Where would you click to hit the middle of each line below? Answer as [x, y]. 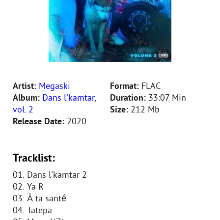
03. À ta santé [40, 199]
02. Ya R [28, 187]
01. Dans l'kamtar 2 [50, 176]
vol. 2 [23, 110]
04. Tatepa [32, 211]
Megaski [55, 87]
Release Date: [40, 122]
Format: [126, 87]
